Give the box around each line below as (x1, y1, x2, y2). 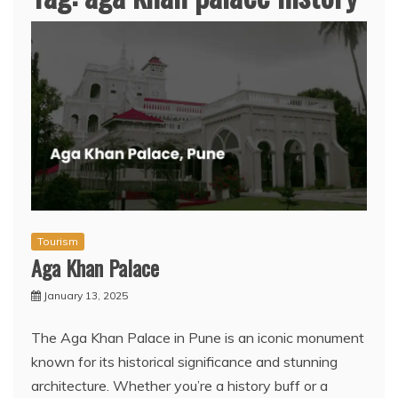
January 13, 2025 (44, 289, 128, 303)
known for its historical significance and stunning (31, 353, 338, 371)
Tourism (37, 235, 78, 249)
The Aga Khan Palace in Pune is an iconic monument (31, 329, 364, 347)
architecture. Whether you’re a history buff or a (31, 377, 328, 395)
